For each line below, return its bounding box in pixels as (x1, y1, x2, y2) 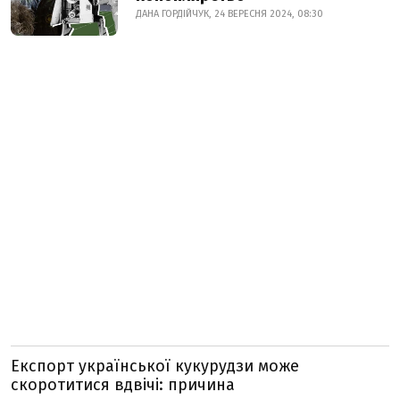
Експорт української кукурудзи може (11, 356, 299, 376)
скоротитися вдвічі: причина (11, 375, 235, 395)
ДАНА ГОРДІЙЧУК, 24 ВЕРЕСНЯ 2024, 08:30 (136, 8, 323, 20)
